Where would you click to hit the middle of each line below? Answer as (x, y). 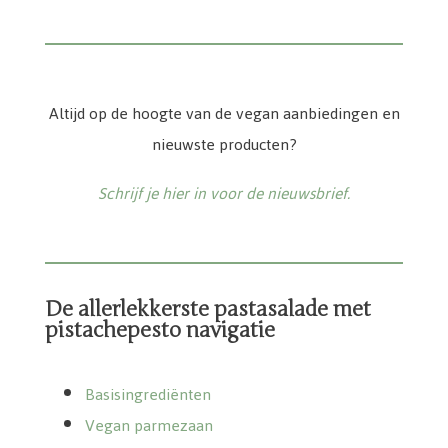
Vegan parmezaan (149, 426)
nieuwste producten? (224, 145)
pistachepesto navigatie (160, 330)
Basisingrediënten (148, 395)
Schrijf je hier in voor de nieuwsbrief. (224, 194)
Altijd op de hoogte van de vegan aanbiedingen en (224, 114)
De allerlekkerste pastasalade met (208, 309)
